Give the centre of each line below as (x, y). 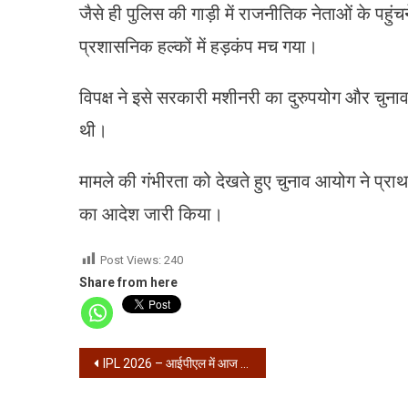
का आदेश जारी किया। (151, 214)
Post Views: (131, 260)
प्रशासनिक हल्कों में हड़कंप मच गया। (199, 46)
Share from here (128, 282)
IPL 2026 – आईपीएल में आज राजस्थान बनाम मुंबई (172, 364)
